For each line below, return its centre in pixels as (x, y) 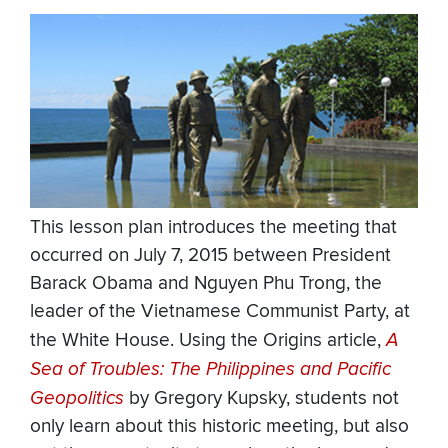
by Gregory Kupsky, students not (261, 399)
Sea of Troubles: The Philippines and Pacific (210, 369)
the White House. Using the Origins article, (208, 341)
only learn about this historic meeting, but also (219, 427)
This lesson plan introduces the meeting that (213, 228)
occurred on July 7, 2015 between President (210, 256)
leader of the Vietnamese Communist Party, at (220, 312)
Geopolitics (77, 398)
